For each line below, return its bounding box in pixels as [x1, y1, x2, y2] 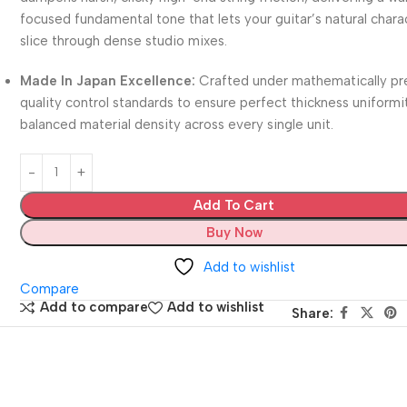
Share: [291, 304, 333, 322]
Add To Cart [194, 196, 275, 213]
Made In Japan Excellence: [20, 72, 196, 89]
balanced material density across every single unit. [20, 115, 334, 133]
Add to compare [40, 299, 149, 316]
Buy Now [205, 223, 263, 241]
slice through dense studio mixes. [20, 32, 228, 49]
